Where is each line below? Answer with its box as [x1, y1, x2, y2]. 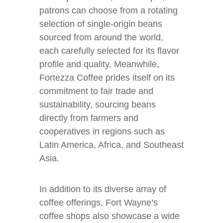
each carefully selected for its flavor [39, 46, 179, 56]
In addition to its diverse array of [39, 184, 166, 194]
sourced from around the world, [39, 32, 163, 42]
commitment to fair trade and [39, 86, 153, 96]
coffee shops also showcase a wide [39, 211, 180, 221]
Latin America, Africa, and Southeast [39, 140, 184, 150]
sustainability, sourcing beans [39, 100, 156, 110]
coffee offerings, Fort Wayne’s [39, 198, 158, 208]
